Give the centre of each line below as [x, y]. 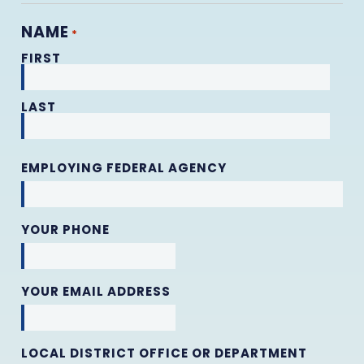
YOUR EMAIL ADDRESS [96, 291]
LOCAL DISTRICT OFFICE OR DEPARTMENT [164, 353]
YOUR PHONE [65, 229]
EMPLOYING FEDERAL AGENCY [124, 167]
